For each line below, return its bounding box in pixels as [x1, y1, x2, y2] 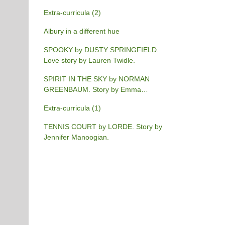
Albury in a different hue [43, 27, 120, 35]
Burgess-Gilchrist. [43, 95, 100, 104]
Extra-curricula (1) [43, 103, 101, 112]
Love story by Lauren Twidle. [43, 56, 135, 64]
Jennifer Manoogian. [43, 133, 109, 141]
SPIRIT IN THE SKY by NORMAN [43, 74, 150, 83]
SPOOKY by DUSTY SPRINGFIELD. [43, 45, 159, 54]
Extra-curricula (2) [43, 8, 101, 17]
